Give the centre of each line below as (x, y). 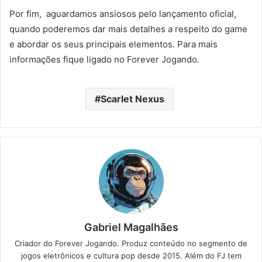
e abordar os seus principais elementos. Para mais (113, 44)
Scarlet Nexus (132, 99)
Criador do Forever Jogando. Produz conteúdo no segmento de (131, 243)
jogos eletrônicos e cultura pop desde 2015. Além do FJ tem (131, 255)
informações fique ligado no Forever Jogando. (104, 59)
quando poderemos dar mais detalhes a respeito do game (128, 29)
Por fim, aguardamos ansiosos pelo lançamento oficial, (123, 13)
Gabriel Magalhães (131, 227)
